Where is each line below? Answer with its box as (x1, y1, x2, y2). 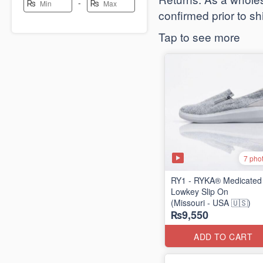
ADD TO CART (194, 231, 253, 242)
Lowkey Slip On (171, 186, 228, 197)
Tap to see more (159, 29, 240, 45)
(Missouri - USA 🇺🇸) (171, 197, 251, 208)
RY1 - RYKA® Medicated (171, 174, 262, 186)
